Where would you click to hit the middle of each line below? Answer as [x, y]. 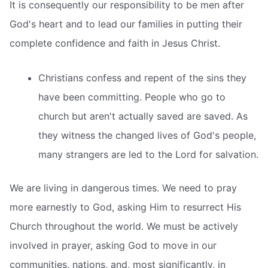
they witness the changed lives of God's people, [147, 135]
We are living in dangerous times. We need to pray [123, 188]
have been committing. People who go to [132, 97]
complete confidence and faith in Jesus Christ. [115, 43]
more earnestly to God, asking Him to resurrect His [125, 207]
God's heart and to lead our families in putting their [126, 24]
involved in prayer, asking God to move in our [113, 245]
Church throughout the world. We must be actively [124, 226]
